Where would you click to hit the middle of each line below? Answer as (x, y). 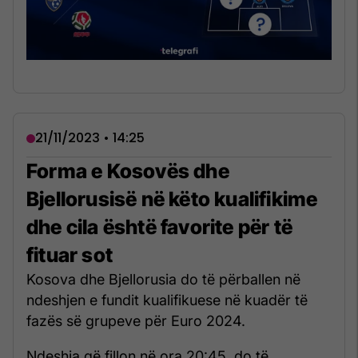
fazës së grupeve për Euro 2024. (136, 321)
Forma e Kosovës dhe (128, 171)
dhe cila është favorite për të (160, 227)
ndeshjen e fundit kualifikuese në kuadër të (167, 300)
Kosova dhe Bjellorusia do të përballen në (163, 280)
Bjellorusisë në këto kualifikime (172, 199)
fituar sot (70, 255)
